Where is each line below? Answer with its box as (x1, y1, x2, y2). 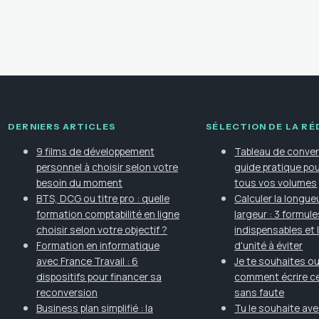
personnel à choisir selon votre (36, 159, 178, 174)
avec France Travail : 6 (36, 253, 138, 268)
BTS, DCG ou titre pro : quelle (36, 191, 169, 205)
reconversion (36, 285, 98, 299)
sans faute (234, 285, 285, 299)
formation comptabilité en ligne (36, 206, 179, 221)
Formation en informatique (36, 238, 159, 252)
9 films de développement (36, 144, 155, 158)
